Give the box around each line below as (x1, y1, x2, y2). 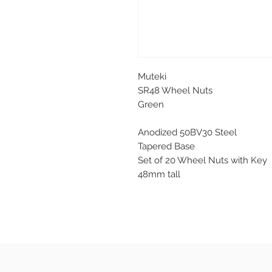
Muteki (138, 70, 169, 82)
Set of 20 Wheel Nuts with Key (138, 154, 267, 166)
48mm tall (138, 168, 180, 180)
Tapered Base (138, 140, 195, 152)
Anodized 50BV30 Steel (138, 126, 237, 138)
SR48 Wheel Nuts (138, 84, 212, 96)
